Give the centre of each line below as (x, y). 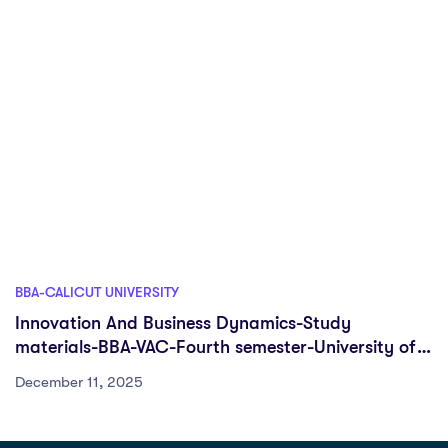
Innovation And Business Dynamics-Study (183, 323)
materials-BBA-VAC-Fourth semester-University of (216, 347)
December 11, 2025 (79, 382)
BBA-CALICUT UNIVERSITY (97, 292)
